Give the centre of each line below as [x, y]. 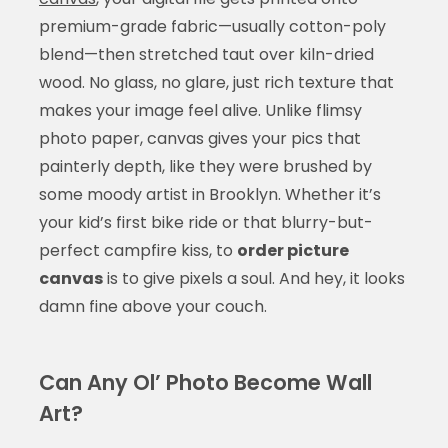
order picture [292, 251]
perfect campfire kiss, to [137, 251]
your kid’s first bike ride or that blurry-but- [205, 223]
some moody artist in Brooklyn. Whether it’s [209, 195]
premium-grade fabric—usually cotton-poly [212, 27]
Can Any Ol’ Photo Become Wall [205, 383]
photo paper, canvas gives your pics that [199, 139]
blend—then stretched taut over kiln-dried [206, 55]
